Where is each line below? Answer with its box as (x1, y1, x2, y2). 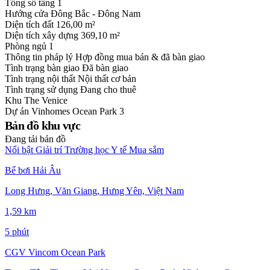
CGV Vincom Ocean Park (5, 247, 105, 258)
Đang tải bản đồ (5, 134, 66, 145)
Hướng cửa (5, 8, 51, 19)
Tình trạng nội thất (5, 74, 78, 84)
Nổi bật (5, 145, 33, 155)
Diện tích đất (5, 19, 56, 30)
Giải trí (36, 145, 62, 155)
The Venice (24, 95, 67, 106)
